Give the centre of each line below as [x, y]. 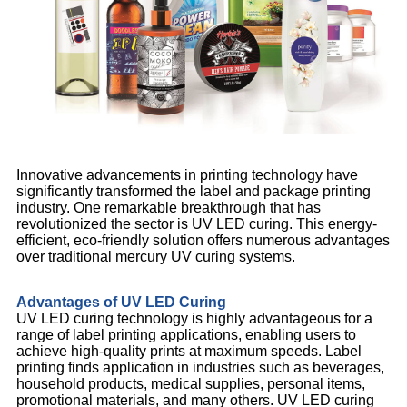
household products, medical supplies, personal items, [191, 384]
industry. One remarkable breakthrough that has [169, 208]
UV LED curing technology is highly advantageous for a [194, 319]
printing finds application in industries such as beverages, [200, 368]
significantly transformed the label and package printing [194, 192]
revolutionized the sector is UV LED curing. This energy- [197, 224]
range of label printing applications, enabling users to [186, 335]
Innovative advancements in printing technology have [187, 175]
